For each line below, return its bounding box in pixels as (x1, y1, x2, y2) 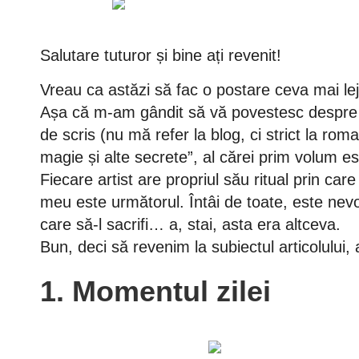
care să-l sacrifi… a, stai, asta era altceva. (40, 216, 341, 233)
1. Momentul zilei (40, 275, 271, 308)
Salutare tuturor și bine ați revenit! (40, 46, 281, 64)
